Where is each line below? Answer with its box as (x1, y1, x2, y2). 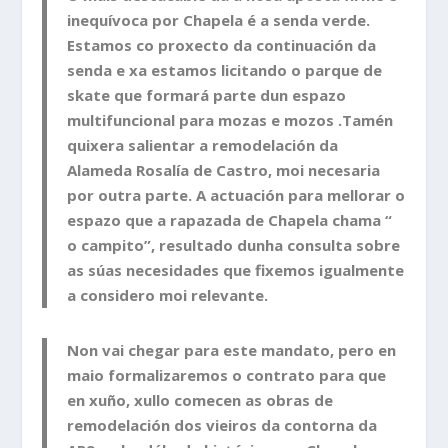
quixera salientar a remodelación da (67, 134, 339, 155)
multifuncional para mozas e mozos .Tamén (67, 109, 394, 130)
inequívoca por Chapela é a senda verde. (67, 9, 371, 30)
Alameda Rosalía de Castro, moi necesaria (67, 159, 381, 180)
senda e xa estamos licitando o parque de (67, 59, 383, 80)
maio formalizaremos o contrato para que (67, 364, 387, 385)
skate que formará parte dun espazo (67, 84, 347, 105)
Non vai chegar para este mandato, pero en (67, 339, 397, 360)
